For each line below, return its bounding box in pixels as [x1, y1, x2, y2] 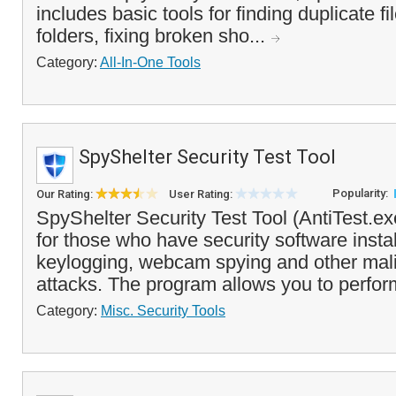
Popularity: [332, 187, 391, 200]
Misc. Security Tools [101, 302, 225, 318]
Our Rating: [36, 187, 95, 201]
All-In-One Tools [100, 54, 201, 70]
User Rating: [169, 187, 235, 201]
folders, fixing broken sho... [36, 25, 270, 47]
